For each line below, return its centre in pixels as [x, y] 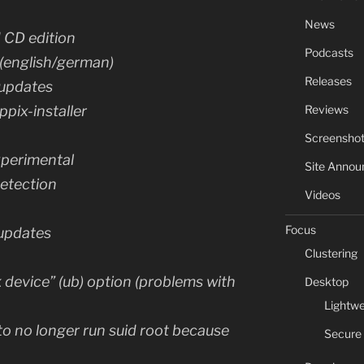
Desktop [326, 282]
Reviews [326, 109]
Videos [322, 195]
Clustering [331, 253]
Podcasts [329, 52]
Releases [328, 81]
